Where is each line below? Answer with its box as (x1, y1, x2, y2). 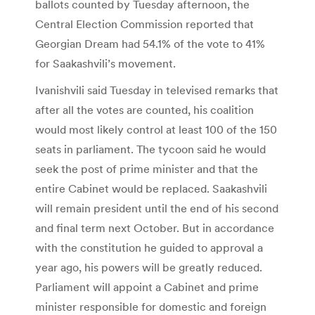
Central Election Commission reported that (35, 16, 254, 31)
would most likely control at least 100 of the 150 (35, 122, 277, 136)
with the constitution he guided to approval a (35, 240, 263, 255)
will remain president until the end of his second (35, 200, 278, 215)
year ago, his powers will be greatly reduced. (35, 259, 262, 274)
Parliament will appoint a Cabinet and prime (35, 279, 259, 294)
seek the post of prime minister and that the (35, 161, 258, 176)
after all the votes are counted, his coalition (35, 102, 254, 117)
